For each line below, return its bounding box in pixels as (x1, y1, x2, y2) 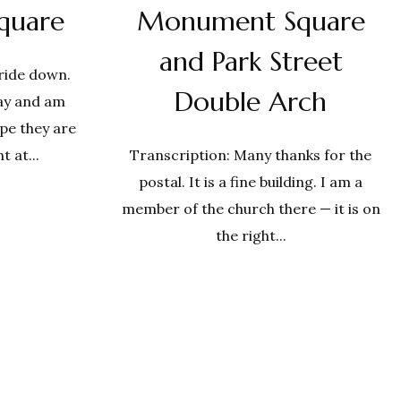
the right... (215, 226, 286, 244)
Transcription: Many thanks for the (130, 146, 371, 164)
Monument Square (136, 4, 365, 38)
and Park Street (158, 45, 343, 78)
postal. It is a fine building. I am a (139, 173, 363, 191)
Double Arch (175, 85, 327, 118)
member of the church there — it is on (121, 200, 380, 218)
